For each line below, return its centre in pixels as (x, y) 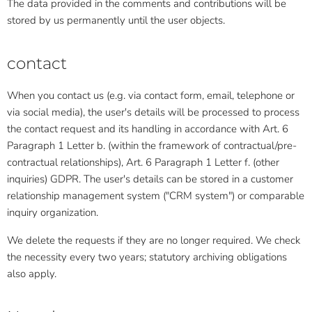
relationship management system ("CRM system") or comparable (156, 196)
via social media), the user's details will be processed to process (153, 112)
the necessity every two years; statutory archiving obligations (147, 257)
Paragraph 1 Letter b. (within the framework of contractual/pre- (152, 146)
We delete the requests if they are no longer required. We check (154, 240)
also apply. (32, 274)
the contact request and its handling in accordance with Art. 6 (148, 129)
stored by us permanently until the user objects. (116, 20)
